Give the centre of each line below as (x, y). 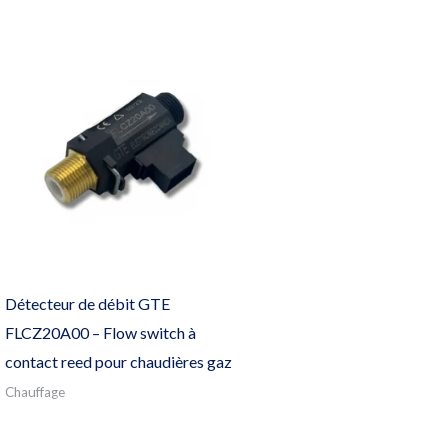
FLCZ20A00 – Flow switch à (100, 333)
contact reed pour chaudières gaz (118, 362)
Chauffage (34, 392)
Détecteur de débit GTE (87, 304)
